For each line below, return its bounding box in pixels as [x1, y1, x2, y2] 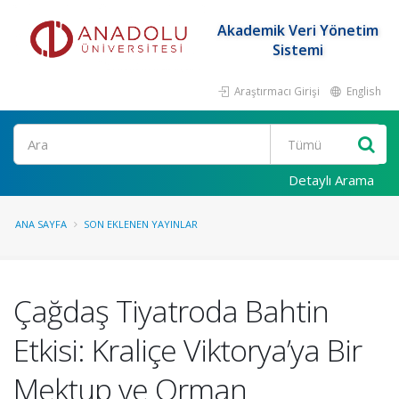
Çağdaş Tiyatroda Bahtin [13, 290, 329, 331]
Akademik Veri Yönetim [216, 20, 379, 40]
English [344, 84, 381, 98]
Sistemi [272, 40, 323, 60]
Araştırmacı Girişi [232, 84, 320, 98]
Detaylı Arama [289, 171, 374, 189]
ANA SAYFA [15, 217, 67, 231]
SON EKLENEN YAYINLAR [84, 217, 198, 231]
